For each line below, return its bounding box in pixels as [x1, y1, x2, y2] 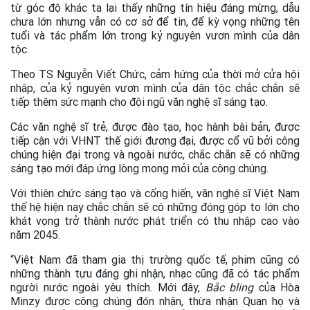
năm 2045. [10, 227, 60, 241]
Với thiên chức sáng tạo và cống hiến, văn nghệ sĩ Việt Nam [10, 185, 300, 200]
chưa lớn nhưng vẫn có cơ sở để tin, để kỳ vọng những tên [10, 14, 300, 28]
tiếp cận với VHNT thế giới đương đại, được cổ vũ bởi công [10, 133, 300, 147]
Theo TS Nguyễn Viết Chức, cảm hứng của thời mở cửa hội [10, 66, 300, 81]
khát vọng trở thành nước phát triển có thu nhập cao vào [10, 213, 300, 228]
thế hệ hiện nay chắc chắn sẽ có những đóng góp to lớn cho [10, 199, 300, 214]
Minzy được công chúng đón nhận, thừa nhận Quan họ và [10, 293, 300, 308]
